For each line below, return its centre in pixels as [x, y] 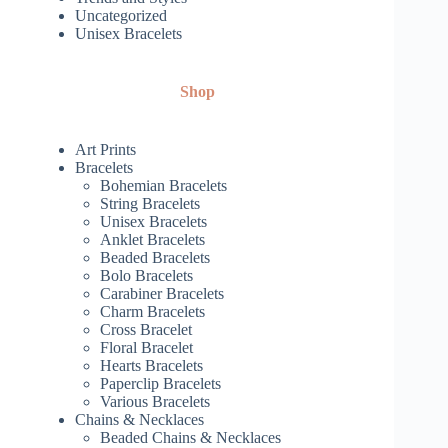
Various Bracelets [155, 402]
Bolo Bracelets [146, 276]
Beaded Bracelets [155, 258]
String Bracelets [150, 204]
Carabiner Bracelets [162, 294]
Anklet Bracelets [152, 240]
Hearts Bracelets [151, 366]
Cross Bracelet [146, 330]
